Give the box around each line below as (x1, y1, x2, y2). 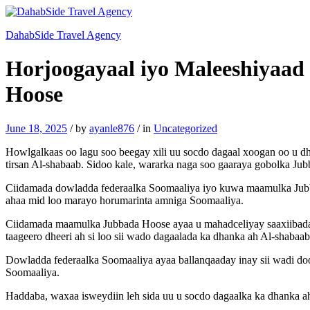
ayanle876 (89, 122, 134, 134)
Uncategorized (154, 122, 217, 134)
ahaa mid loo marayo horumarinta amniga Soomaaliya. (6, 194, 244, 206)
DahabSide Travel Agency (6, 29, 121, 41)
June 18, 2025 (6, 122, 67, 134)
